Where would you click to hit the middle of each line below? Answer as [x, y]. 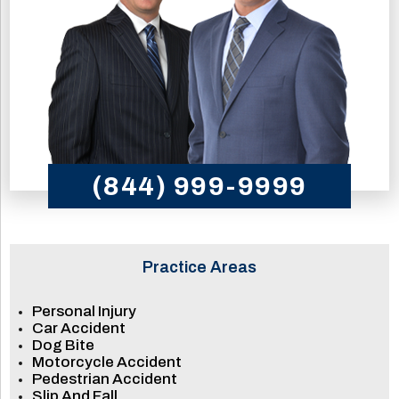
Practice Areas [199, 268]
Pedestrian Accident [105, 379]
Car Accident [79, 329]
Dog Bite [64, 346]
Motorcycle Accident [107, 362]
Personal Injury [85, 312]
